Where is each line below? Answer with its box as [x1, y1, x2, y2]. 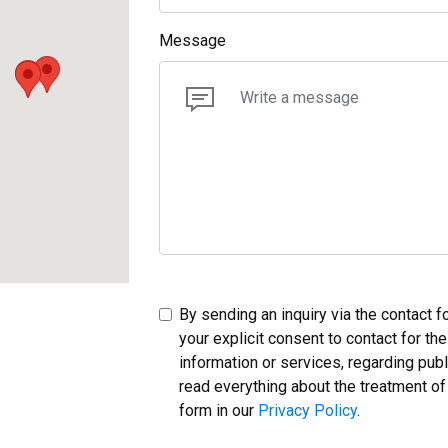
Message [159, 30, 226, 50]
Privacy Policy [258, 400, 357, 420]
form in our [179, 400, 258, 420]
